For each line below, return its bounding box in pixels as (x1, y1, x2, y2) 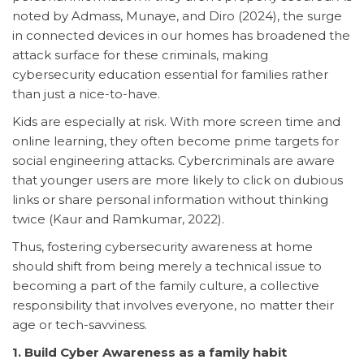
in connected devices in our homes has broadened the (12, 27, 350, 43)
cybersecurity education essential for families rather (12, 66, 328, 82)
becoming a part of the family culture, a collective (12, 277, 319, 293)
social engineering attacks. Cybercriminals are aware (12, 152, 335, 168)
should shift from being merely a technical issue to (12, 258, 322, 274)
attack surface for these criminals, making (12, 46, 268, 63)
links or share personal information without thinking (12, 191, 328, 207)
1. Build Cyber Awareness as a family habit (12, 344, 287, 360)
